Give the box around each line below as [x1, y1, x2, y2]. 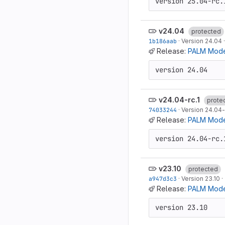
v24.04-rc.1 [159, 95, 200, 104]
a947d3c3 [149, 175, 177, 182]
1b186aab [149, 37, 177, 45]
